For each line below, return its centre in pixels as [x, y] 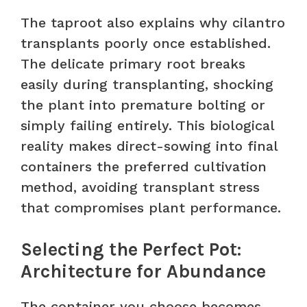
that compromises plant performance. [151, 207]
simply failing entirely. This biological [147, 125]
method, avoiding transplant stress [140, 187]
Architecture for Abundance [143, 271]
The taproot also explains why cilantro [153, 22]
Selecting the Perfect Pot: [131, 249]
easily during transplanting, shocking [147, 84]
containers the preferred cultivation [144, 166]
